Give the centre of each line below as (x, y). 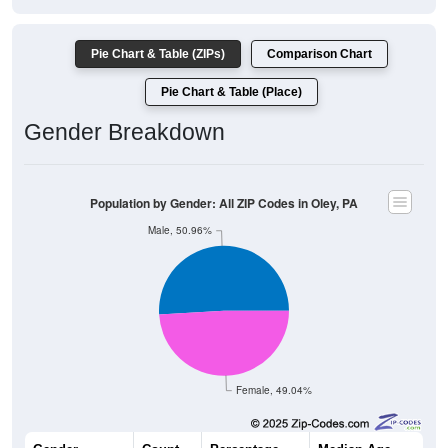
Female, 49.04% (274, 390)
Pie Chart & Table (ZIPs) (158, 54)
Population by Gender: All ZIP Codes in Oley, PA (224, 203)
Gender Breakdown (124, 132)
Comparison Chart (319, 54)
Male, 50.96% (179, 230)
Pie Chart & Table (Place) (231, 92)
